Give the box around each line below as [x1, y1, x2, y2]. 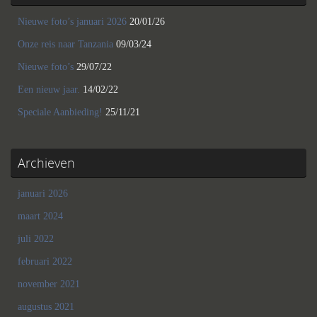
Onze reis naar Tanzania [18, 39, 113, 50]
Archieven [18, 154, 75, 172]
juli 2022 [18, 234, 54, 245]
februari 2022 [18, 256, 72, 267]
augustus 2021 [18, 301, 74, 313]
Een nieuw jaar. [18, 84, 80, 96]
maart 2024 [18, 211, 63, 222]
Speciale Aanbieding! [18, 107, 103, 118]
